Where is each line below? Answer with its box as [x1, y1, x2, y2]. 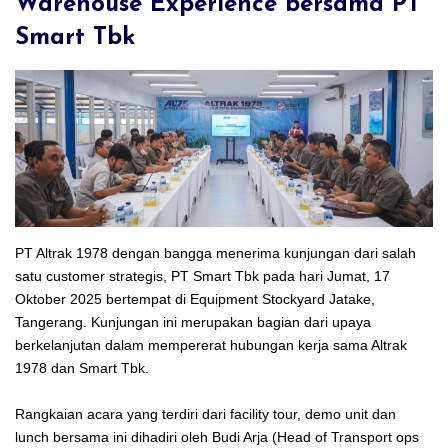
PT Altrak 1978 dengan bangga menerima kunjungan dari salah [15, 245, 416, 261]
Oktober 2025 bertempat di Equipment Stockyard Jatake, [15, 291, 375, 307]
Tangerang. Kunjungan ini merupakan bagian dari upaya [15, 314, 371, 330]
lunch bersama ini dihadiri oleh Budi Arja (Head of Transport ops [15, 429, 419, 445]
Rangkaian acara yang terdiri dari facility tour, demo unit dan [15, 406, 396, 422]
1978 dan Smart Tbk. [15, 360, 149, 376]
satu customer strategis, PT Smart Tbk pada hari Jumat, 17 [15, 268, 390, 284]
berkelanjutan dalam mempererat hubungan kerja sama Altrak [15, 337, 407, 353]
